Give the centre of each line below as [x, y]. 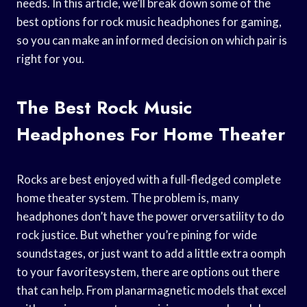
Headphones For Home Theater [151, 134]
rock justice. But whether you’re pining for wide [137, 234]
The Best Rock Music [104, 107]
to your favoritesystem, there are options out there [148, 271]
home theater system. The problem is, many [128, 197]
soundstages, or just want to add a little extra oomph [151, 253]
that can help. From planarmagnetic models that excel [151, 290]
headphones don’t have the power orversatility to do [150, 216]
